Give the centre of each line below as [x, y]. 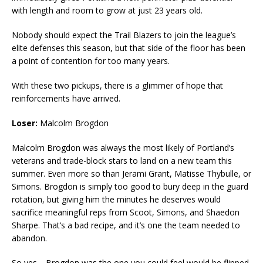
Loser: [26, 123]
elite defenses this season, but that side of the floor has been [129, 48]
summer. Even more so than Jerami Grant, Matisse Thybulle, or [131, 174]
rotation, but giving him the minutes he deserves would [116, 200]
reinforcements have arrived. [66, 99]
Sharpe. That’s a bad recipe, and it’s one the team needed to [126, 225]
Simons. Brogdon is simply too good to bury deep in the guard [130, 187]
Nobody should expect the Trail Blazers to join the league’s [124, 35]
